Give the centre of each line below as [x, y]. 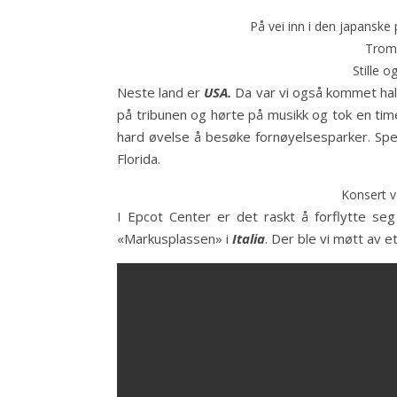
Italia [249, 238]
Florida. [139, 159]
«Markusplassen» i [175, 238]
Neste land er [161, 92]
